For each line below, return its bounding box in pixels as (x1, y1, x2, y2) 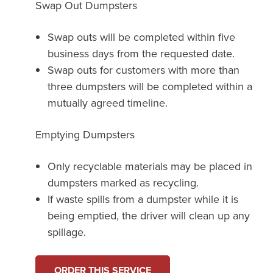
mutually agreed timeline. (48, 94, 168, 110)
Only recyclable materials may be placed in (48, 158, 253, 174)
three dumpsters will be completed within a (48, 78, 253, 94)
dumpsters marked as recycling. (48, 174, 199, 190)
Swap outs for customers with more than (48, 62, 240, 77)
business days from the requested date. (48, 45, 235, 61)
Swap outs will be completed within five (48, 29, 236, 44)
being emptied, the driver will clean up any (48, 207, 250, 223)
